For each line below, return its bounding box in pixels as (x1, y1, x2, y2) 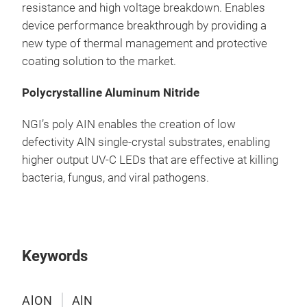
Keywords (22, 247, 88, 265)
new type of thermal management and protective (22, 36, 267, 50)
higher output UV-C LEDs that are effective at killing (22, 153, 278, 167)
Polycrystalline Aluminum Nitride (22, 86, 199, 99)
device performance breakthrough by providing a (22, 19, 267, 32)
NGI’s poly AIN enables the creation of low (22, 117, 236, 131)
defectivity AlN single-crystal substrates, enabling (22, 135, 270, 149)
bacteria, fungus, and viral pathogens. (22, 171, 209, 184)
